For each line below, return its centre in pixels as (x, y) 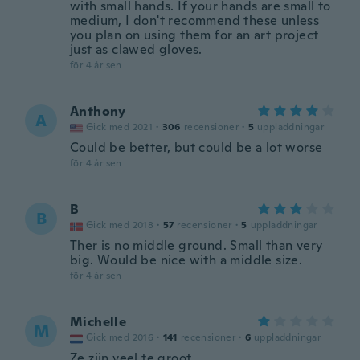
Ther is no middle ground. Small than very (196, 245)
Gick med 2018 (120, 225)
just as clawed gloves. (136, 49)
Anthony (98, 111)
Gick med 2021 (120, 127)
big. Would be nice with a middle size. (186, 260)
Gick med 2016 (120, 337)
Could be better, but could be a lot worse (196, 147)
